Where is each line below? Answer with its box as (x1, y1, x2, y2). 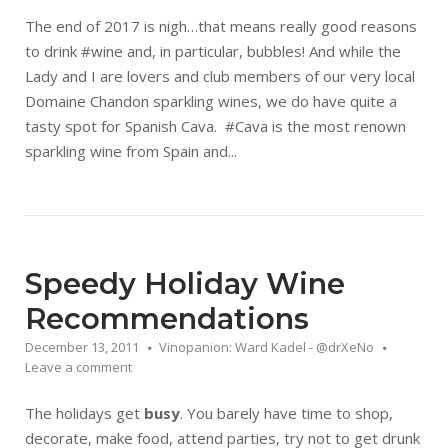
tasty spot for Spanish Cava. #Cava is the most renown (25, 116, 406, 136)
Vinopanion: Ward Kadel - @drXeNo (159, 338, 374, 356)
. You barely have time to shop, (180, 403, 393, 423)
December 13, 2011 (25, 338, 139, 356)
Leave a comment (25, 358, 132, 376)
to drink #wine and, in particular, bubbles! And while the (25, 41, 401, 61)
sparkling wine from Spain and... (25, 141, 237, 161)
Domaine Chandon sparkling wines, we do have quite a (25, 91, 397, 111)
